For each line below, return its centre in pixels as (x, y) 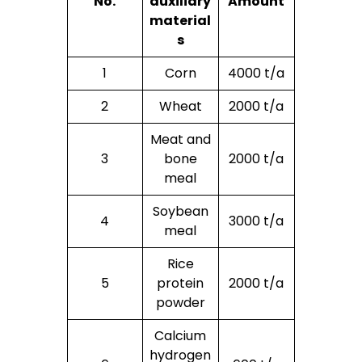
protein (181, 283)
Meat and (180, 139)
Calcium (181, 335)
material (181, 20)
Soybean (180, 211)
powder (180, 302)
